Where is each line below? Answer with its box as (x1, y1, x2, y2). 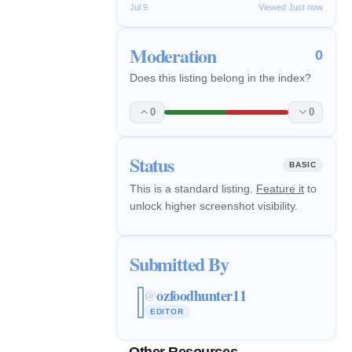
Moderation (130, 41, 216, 69)
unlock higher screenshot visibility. (130, 199, 298, 212)
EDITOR (149, 307, 184, 317)
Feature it (256, 181, 304, 195)
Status (130, 150, 174, 178)
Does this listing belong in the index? (130, 71, 311, 84)
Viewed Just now (258, 2, 323, 12)
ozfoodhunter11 (156, 285, 247, 306)
